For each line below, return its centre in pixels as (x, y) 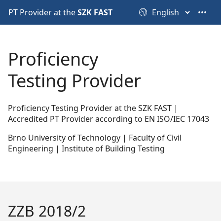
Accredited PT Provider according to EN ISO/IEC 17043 (109, 119)
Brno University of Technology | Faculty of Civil (95, 138)
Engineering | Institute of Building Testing (86, 148)
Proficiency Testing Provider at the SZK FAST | (93, 108)
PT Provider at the (43, 12)
